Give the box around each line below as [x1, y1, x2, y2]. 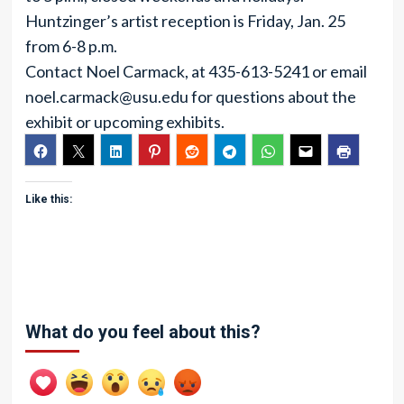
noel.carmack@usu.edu [24, 87, 188, 106]
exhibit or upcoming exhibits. [24, 112, 225, 132]
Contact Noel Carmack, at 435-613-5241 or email [24, 61, 367, 81]
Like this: [24, 193, 72, 206]
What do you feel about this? [24, 321, 261, 343]
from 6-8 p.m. [24, 36, 117, 56]
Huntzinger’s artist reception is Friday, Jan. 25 [24, 11, 345, 31]
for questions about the [188, 87, 356, 106]
